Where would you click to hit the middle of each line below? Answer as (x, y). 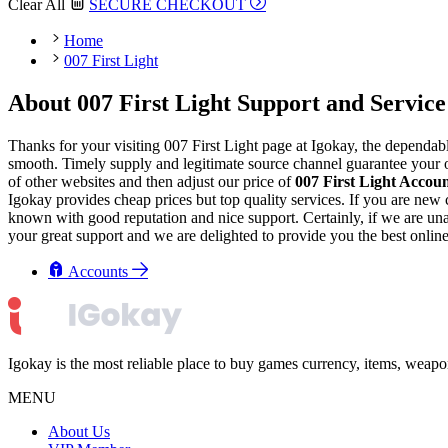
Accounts (100, 271)
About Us (79, 431)
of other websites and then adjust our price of (151, 181)
